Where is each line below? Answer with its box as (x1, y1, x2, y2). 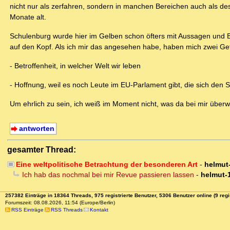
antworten (18, 124, 54, 133)
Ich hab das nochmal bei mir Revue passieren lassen (22, 170, 194, 179)
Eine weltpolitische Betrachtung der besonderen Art (15, 160, 198, 169)
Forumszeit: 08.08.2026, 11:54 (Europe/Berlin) (5, 200, 115, 206)
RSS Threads (50, 207, 83, 213)
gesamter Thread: (7, 145, 76, 155)
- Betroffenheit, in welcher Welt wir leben (10, 62, 141, 70)
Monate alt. (10, 13, 46, 22)
